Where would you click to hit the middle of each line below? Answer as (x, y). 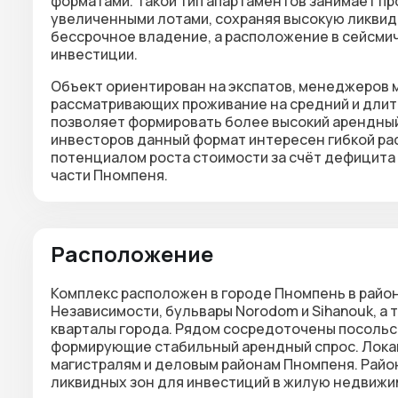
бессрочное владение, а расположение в (196, 36)
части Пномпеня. (109, 175)
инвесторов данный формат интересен (189, 139)
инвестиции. (94, 54)
